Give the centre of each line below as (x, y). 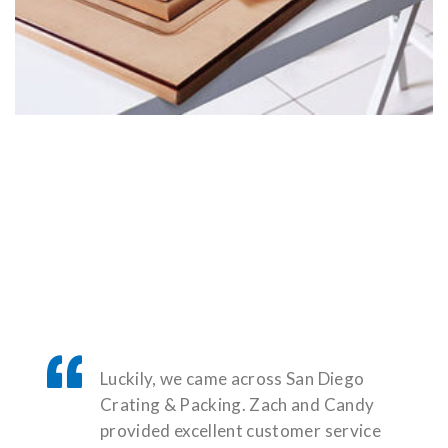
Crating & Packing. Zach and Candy (237, 404)
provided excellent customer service (240, 430)
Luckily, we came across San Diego (232, 378)
